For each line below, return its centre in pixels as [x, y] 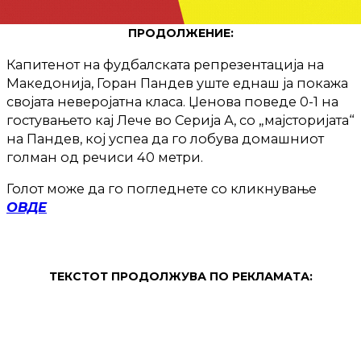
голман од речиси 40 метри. [105, 157]
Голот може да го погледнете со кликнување [162, 189]
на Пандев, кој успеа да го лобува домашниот [165, 138]
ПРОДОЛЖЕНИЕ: [180, 33]
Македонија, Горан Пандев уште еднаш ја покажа [177, 83]
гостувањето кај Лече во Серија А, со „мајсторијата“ [180, 120]
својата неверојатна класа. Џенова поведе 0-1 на [172, 101]
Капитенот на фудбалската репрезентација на [165, 64]
